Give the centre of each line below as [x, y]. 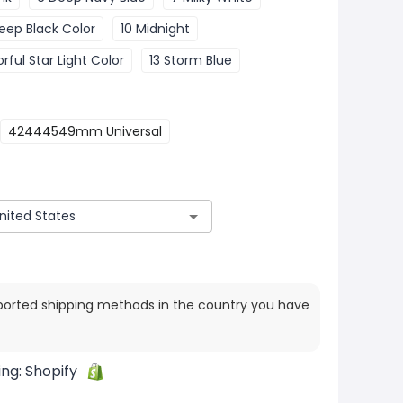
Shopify [51, 372]
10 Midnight [155, 29]
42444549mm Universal [85, 131]
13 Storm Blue [191, 60]
